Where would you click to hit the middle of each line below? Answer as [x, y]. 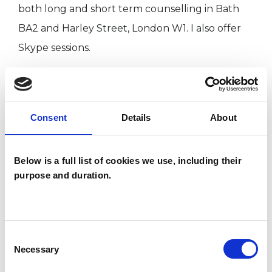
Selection [23, 251]
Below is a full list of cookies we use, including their [128, 161]
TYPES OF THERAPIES [100, 187]
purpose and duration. [63, 175]
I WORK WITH [70, 104]
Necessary [36, 249]
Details [136, 117]
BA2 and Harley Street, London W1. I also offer [130, 29]
